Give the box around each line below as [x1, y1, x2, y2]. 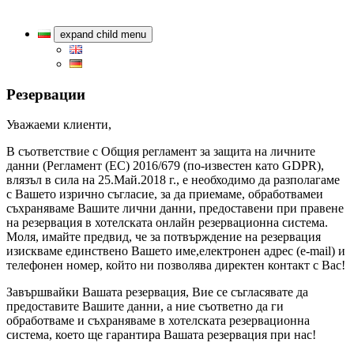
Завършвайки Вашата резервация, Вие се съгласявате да [6, 285, 308, 299]
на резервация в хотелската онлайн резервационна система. [6, 216, 328, 230]
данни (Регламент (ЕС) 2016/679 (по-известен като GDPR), [6, 159, 324, 173]
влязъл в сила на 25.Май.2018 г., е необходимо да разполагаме [6, 173, 340, 187]
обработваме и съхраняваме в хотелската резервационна [6, 314, 310, 328]
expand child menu [60, 28, 146, 40]
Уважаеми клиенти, [6, 118, 111, 132]
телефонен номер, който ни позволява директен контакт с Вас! [6, 258, 345, 273]
